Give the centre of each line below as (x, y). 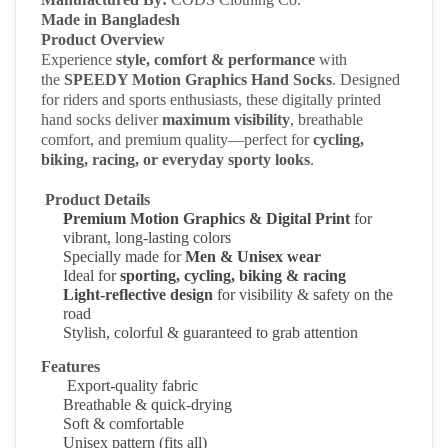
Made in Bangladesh (110, 20)
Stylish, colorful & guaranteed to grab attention (210, 333)
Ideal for (91, 276)
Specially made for (124, 257)
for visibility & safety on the (303, 295)
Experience (78, 60)
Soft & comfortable (123, 424)
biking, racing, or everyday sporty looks (175, 160)
